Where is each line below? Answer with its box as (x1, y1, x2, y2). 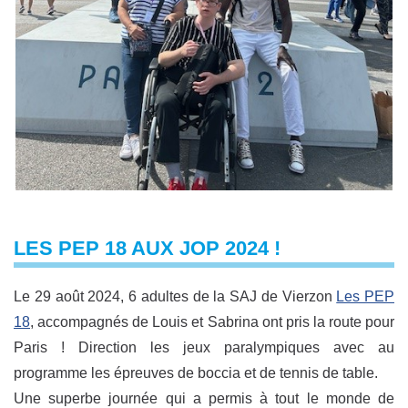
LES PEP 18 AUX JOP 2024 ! (14, 236, 280, 260)
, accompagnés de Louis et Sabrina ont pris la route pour (30, 314, 394, 331)
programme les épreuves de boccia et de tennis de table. (14, 365, 378, 382)
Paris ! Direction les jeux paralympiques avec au (14, 340, 394, 356)
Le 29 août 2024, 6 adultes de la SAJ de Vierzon (14, 289, 337, 305)
